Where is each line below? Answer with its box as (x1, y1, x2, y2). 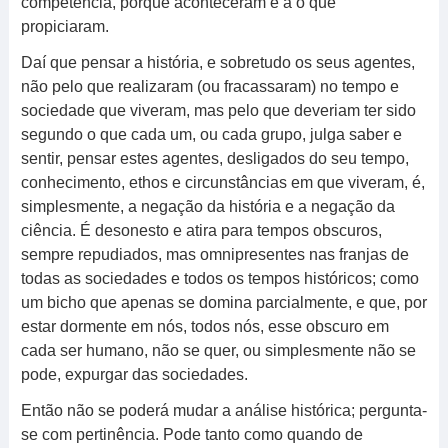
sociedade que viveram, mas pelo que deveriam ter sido (20, 102, 416, 119)
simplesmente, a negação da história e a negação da (20, 198, 395, 215)
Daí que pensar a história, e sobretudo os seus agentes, (20, 54, 415, 71)
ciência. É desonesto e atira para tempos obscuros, (20, 222, 382, 239)
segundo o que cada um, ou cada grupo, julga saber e (20, 126, 402, 143)
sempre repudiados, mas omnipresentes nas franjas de (20, 246, 409, 263)
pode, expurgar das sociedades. (20, 366, 248, 383)
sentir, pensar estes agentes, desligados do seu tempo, (20, 150, 409, 167)
